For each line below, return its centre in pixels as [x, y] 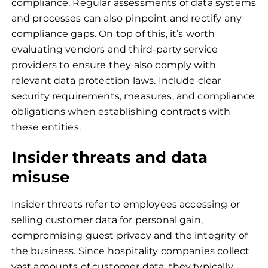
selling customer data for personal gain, [107, 220]
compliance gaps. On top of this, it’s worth [113, 33]
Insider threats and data [109, 157]
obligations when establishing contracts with [121, 111]
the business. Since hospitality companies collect [130, 251]
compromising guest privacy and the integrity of [130, 235]
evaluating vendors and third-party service [115, 49]
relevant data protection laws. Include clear [116, 80]
